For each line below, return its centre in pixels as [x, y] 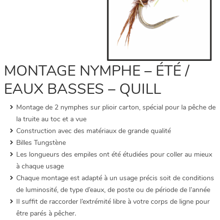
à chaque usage [40, 166]
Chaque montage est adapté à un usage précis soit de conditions [115, 178]
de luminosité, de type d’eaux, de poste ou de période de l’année [113, 190]
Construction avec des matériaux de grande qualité [94, 131]
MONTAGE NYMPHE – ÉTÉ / [96, 71]
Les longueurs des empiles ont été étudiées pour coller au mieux [114, 155]
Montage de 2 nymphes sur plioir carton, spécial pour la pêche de [116, 108]
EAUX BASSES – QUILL [82, 89]
